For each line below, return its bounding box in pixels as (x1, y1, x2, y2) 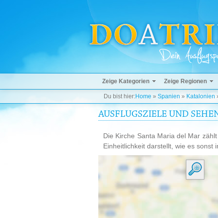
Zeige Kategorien (102, 78, 149, 85)
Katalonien (186, 93, 215, 100)
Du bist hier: (104, 93, 135, 100)
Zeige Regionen (164, 78, 207, 85)
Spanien (158, 93, 180, 100)
